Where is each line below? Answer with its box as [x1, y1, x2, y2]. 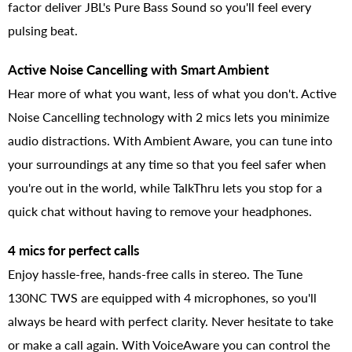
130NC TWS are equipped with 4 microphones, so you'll [8, 289, 317, 305]
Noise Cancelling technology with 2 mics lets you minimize [8, 108, 329, 124]
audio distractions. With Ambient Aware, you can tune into [8, 132, 332, 148]
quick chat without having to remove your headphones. [8, 203, 312, 218]
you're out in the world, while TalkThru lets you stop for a [8, 179, 322, 195]
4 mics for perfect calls [8, 241, 139, 258]
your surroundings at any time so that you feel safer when [8, 156, 326, 171]
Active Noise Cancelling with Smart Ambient [8, 60, 269, 78]
